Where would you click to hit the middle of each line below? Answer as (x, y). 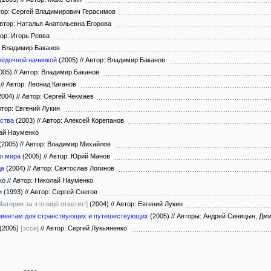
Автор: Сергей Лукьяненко (87, 228)
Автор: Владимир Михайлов (69, 144)
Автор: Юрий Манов (80, 156)
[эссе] (30, 228)
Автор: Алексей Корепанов (84, 120)
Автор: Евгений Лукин (150, 204)
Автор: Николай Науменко (52, 180)
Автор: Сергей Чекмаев (59, 96)
